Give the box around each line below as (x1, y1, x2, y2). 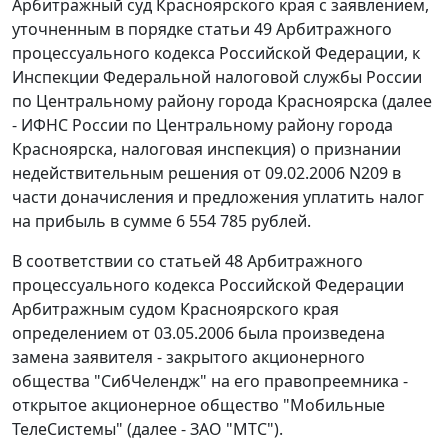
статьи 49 (197, 18, 272, 41)
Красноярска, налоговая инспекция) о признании (12, 138, 401, 161)
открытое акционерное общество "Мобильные (12, 394, 385, 417)
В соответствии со (12, 250, 159, 273)
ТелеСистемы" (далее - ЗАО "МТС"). (12, 418, 283, 441)
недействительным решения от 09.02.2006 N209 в (12, 162, 401, 185)
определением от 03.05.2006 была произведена (12, 322, 385, 345)
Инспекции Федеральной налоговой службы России (12, 66, 422, 89)
